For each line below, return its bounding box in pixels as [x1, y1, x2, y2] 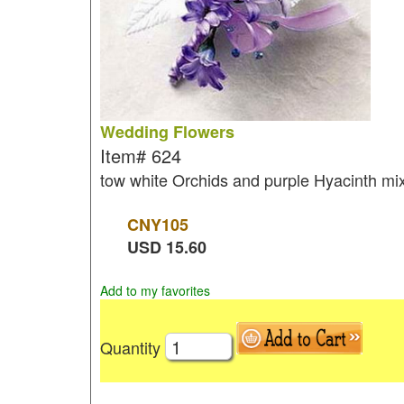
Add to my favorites [99, 281, 210, 299]
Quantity [99, 335, 165, 359]
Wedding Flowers [99, 120, 234, 143]
